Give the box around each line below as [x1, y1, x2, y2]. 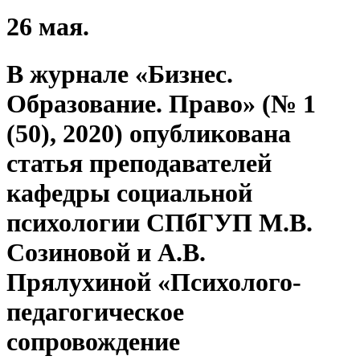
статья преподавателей [6, 148, 272, 178]
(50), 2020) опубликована [6, 118, 291, 148]
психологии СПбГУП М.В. [6, 207, 313, 237]
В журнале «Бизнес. [6, 59, 233, 88]
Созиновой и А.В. [6, 237, 206, 267]
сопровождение [6, 326, 180, 356]
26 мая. [6, 12, 89, 42]
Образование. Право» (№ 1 [6, 88, 316, 118]
